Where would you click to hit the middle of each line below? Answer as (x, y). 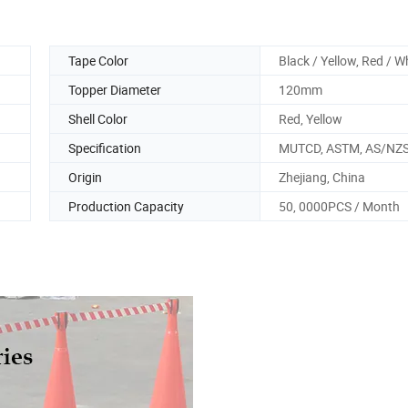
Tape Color (98, 60)
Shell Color (98, 118)
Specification (105, 148)
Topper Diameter (115, 89)
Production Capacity (126, 206)
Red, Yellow (311, 118)
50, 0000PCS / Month (339, 206)
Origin (85, 177)
